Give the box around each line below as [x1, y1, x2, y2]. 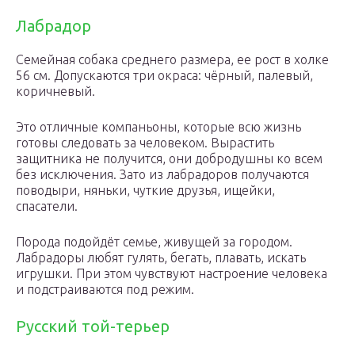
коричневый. [16, 84, 95, 98]
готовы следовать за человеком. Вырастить [16, 136, 274, 150]
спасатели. [16, 199, 78, 213]
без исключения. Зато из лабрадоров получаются [16, 167, 309, 181]
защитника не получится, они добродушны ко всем [16, 151, 323, 166]
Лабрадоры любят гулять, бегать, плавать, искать [16, 250, 306, 265]
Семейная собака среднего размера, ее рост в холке [16, 52, 329, 67]
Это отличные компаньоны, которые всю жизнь [16, 120, 301, 134]
